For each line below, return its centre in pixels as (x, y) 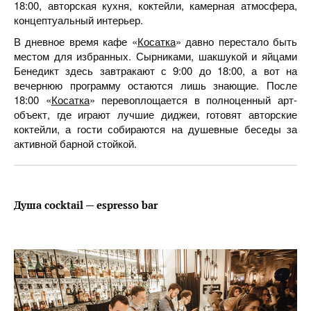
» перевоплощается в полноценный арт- (193, 100)
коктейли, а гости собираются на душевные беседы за (155, 129)
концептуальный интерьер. (78, 20)
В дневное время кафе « (76, 41)
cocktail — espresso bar (101, 205)
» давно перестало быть (236, 41)
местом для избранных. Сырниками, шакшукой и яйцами (155, 56)
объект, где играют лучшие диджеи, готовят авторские (155, 114)
